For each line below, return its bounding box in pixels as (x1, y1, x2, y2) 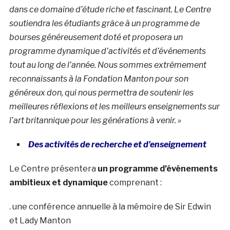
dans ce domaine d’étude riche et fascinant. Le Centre (9, 4, 211, 14)
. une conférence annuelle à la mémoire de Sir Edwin (9, 201, 211, 212)
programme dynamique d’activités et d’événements (9, 46, 206, 56)
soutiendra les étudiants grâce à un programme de (9, 18, 200, 28)
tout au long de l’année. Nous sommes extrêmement (9, 60, 206, 70)
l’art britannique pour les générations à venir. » (9, 115, 181, 125)
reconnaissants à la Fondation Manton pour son (9, 73, 188, 84)
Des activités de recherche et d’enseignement (28, 139, 206, 149)
